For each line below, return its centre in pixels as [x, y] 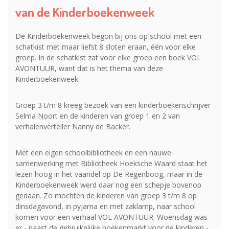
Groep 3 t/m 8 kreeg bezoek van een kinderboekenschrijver [113, 105]
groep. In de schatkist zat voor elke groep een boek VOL [108, 57]
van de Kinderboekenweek [85, 12]
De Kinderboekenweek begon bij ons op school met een [108, 36]
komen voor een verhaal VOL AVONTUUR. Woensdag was [111, 217]
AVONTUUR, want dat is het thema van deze [89, 68]
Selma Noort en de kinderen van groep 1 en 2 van [98, 116]
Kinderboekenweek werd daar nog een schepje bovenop [108, 185]
